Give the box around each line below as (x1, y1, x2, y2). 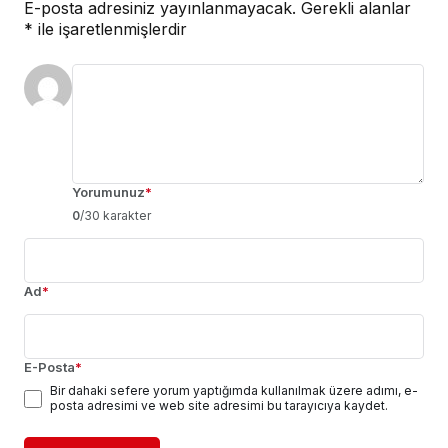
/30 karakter (80, 208, 151, 224)
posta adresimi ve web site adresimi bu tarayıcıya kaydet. (50, 398, 388, 414)
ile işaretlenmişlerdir (33, 19, 187, 40)
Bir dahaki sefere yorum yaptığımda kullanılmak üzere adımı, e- (50, 383, 418, 399)
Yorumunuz (72, 184, 145, 201)
